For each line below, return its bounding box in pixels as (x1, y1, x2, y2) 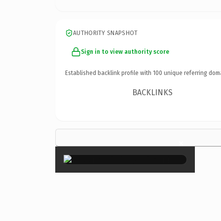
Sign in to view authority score (81, 48, 169, 55)
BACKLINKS (132, 87, 173, 97)
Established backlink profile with (65, 69, 153, 76)
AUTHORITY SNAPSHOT (73, 29, 138, 37)
